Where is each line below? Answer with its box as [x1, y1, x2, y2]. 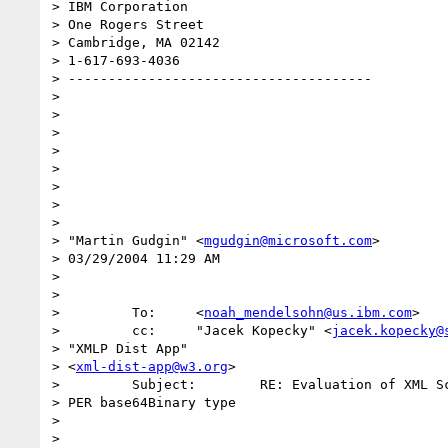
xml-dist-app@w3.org [76, 358, 228, 374]
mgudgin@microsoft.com [204, 232, 372, 248]
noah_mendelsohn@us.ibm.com [204, 304, 412, 320]
